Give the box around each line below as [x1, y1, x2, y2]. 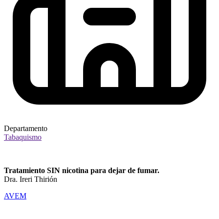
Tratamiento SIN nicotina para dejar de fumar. [4, 166, 159, 175]
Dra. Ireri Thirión [4, 175, 57, 183]
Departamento [4, 124, 47, 132]
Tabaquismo [4, 132, 42, 141]
